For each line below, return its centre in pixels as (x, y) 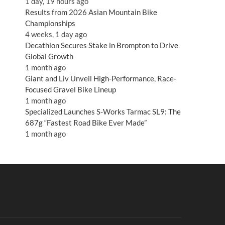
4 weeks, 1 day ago (56, 34)
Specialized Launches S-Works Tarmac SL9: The (103, 112)
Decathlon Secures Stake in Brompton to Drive (102, 45)
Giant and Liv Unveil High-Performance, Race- (101, 79)
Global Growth (49, 57)
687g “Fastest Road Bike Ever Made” (86, 123)
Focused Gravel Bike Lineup (71, 90)
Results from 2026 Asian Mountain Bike (91, 12)
